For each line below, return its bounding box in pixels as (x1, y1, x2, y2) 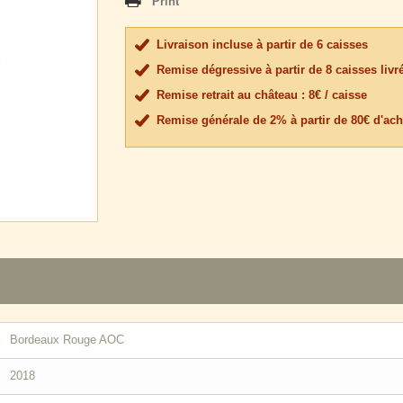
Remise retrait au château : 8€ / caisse (157, 88, 367, 102)
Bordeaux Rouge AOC (10, 333, 124, 346)
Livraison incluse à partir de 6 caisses (157, 38, 368, 51)
